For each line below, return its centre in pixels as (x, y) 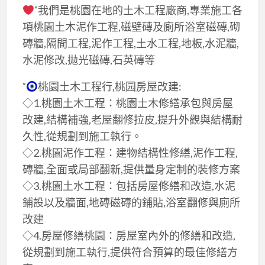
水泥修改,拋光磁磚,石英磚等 (88, 59)
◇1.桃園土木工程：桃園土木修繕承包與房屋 (127, 103)
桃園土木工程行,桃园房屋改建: (110, 86)
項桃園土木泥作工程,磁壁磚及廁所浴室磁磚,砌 (131, 26)
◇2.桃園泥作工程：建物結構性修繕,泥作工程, (130, 152)
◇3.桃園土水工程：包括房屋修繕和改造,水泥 (129, 185)
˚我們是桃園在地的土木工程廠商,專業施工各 (139, 10)
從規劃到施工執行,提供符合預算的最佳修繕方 (130, 252)
